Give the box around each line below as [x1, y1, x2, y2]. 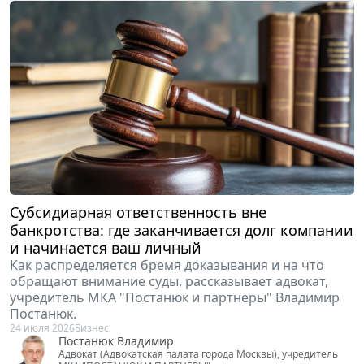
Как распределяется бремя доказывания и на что [10, 255, 324, 274]
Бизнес [75, 320, 109, 335]
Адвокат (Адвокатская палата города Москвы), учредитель [58, 346, 338, 361]
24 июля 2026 [10, 320, 75, 335]
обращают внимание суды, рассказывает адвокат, [10, 271, 328, 290]
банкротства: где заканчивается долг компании [10, 219, 353, 240]
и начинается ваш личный [10, 237, 201, 258]
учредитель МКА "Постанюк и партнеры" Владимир [10, 288, 340, 306]
